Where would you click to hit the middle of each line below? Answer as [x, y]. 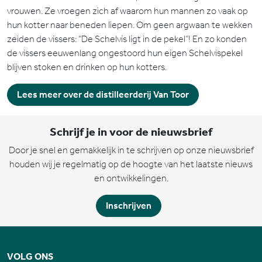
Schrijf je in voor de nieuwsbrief [131, 132]
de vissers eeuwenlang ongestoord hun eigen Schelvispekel [125, 53]
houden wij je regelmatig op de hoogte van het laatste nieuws [131, 164]
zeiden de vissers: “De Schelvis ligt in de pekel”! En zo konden [127, 39]
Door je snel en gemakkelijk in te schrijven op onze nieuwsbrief [131, 150]
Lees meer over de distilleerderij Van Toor [103, 94]
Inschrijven [129, 206]
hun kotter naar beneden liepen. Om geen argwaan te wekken [130, 25]
